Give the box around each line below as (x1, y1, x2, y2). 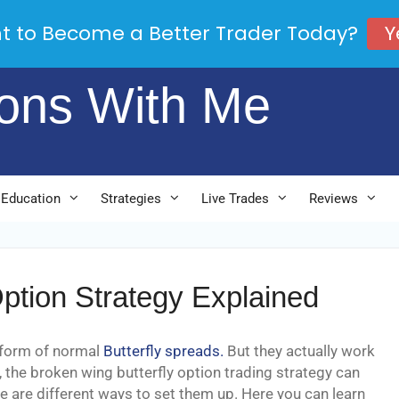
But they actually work (224, 343, 375, 360)
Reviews (309, 191, 358, 207)
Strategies (101, 191, 161, 207)
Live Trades (201, 191, 269, 207)
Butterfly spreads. (103, 343, 224, 360)
